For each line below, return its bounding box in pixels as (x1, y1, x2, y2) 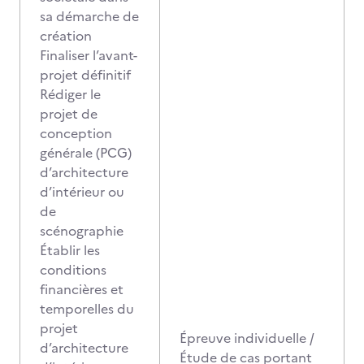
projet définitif (40, 65, 131, 84)
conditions (40, 260, 106, 279)
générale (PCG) (40, 143, 132, 162)
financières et (40, 279, 123, 299)
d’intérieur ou (40, 182, 124, 201)
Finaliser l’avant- (40, 45, 137, 65)
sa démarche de (40, 6, 139, 26)
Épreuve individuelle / (180, 328, 314, 348)
